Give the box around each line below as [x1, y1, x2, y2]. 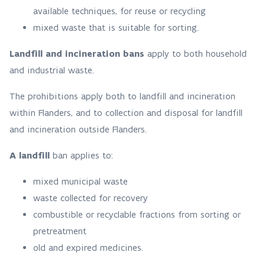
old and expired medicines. [33, 242, 149, 253]
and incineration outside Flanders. [9, 124, 153, 135]
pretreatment [33, 225, 89, 237]
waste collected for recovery [33, 192, 151, 203]
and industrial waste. [9, 64, 100, 76]
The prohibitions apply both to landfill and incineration [9, 91, 235, 102]
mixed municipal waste [33, 176, 131, 187]
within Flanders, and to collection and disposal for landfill [9, 107, 243, 118]
